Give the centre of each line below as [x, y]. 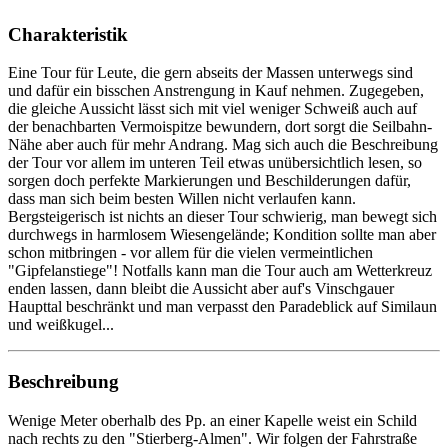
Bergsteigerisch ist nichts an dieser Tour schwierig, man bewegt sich [222, 217]
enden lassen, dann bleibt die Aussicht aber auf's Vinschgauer [201, 289]
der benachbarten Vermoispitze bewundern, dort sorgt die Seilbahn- [220, 127]
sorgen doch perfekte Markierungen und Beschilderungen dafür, [209, 181]
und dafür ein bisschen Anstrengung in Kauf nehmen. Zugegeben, [216, 91]
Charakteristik [68, 34]
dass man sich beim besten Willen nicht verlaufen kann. [182, 199]
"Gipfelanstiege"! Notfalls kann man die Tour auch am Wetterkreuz [220, 271]
